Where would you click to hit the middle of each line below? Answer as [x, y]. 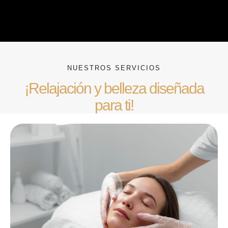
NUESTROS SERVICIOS [114, 68]
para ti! [114, 105]
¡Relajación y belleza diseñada [114, 88]
